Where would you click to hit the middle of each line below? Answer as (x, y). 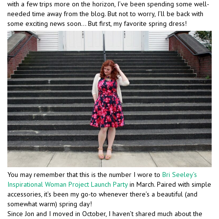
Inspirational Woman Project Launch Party (67, 185)
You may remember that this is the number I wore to (85, 175)
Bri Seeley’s (180, 175)
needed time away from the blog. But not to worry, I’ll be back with (105, 14)
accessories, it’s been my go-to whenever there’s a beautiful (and (102, 194)
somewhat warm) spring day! (50, 204)
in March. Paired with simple (169, 185)
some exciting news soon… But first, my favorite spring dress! (97, 24)
